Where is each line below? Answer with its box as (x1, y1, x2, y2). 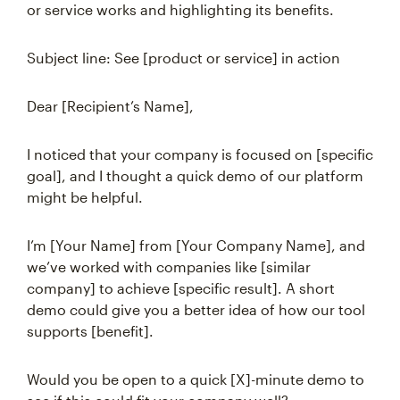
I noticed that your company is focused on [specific (27, 146, 373, 162)
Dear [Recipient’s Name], (27, 97, 194, 114)
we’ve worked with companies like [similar (27, 258, 311, 275)
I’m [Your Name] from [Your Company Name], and (27, 237, 365, 254)
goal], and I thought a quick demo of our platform (27, 167, 363, 184)
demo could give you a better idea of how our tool (27, 301, 365, 318)
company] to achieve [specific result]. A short (27, 279, 335, 296)
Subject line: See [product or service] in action (27, 49, 340, 66)
